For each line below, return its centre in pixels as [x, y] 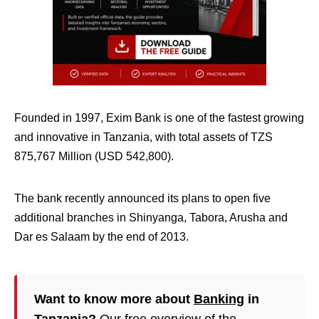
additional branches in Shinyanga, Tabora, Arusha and [151, 218]
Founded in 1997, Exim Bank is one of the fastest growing [159, 118]
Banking [219, 299]
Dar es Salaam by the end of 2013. [101, 237]
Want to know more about [114, 299]
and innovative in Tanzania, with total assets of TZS [143, 137]
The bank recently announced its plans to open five [142, 198]
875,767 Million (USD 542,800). [94, 156]
